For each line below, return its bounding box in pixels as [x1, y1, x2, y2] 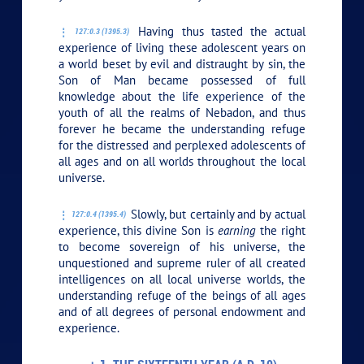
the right [255, 222, 305, 238]
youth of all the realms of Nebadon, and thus [58, 104, 305, 120]
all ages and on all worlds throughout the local [58, 153, 305, 169]
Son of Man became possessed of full [58, 71, 305, 88]
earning [217, 222, 256, 238]
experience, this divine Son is [58, 222, 218, 238]
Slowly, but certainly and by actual [127, 206, 305, 222]
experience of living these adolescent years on [58, 39, 305, 55]
